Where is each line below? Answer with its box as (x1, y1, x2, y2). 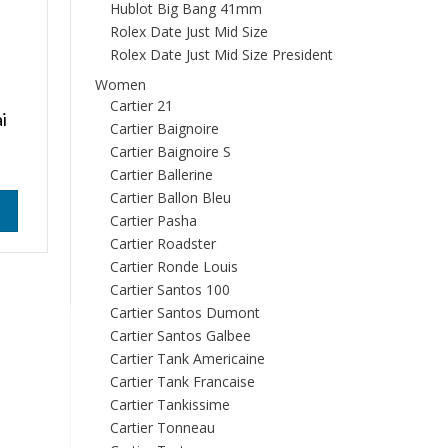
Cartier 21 (109, 96, 173, 115)
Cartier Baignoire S (109, 142, 231, 161)
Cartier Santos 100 (109, 280, 230, 299)
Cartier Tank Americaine (109, 349, 265, 368)
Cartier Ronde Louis (109, 257, 238, 276)
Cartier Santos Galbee (109, 326, 251, 345)
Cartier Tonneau (109, 418, 215, 437)
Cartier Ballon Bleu (109, 188, 231, 207)
